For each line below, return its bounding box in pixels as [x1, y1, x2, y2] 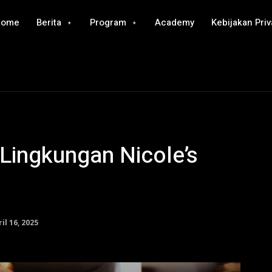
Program [90, 16, 127, 29]
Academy [155, 16, 195, 29]
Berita [36, 16, 62, 29]
